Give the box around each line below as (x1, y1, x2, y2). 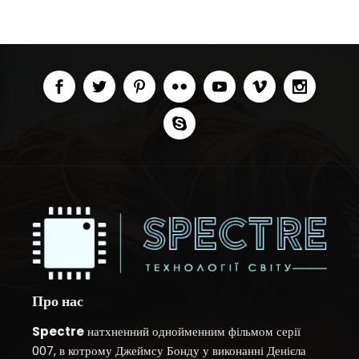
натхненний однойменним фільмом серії (84, 323, 301, 341)
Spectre (32, 323, 84, 341)
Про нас (32, 291, 83, 312)
